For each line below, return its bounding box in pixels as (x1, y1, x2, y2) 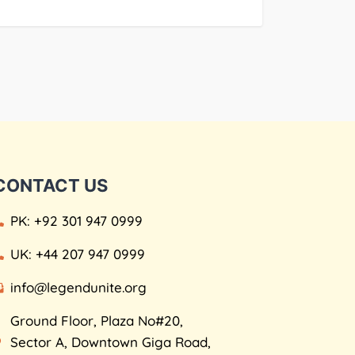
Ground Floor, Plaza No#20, (10, 312, 184, 329)
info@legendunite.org (10, 279, 147, 296)
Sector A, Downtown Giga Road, (10, 334, 212, 350)
